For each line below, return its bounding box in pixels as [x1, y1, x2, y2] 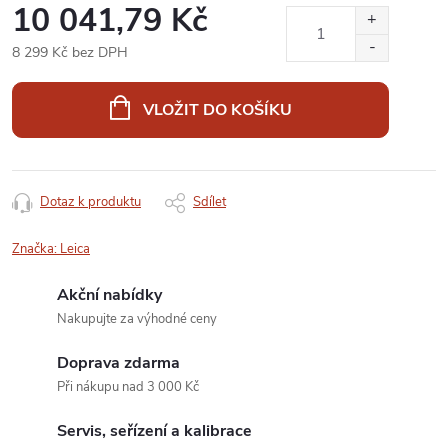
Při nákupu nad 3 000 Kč [57, 378, 199, 396]
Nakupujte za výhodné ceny [57, 310, 217, 328]
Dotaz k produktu [40, 193, 141, 211]
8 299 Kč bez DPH [12, 43, 128, 62]
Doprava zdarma [57, 352, 180, 374]
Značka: [12, 240, 60, 258]
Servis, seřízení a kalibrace [57, 420, 252, 442]
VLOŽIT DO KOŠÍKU [142, 99, 292, 121]
